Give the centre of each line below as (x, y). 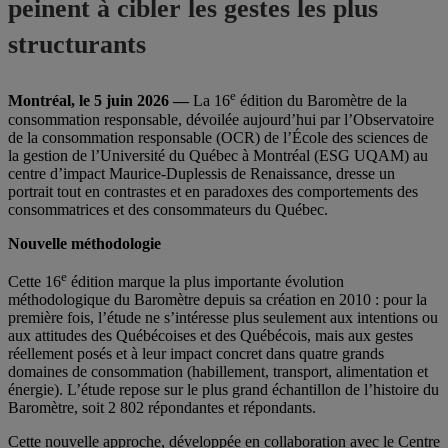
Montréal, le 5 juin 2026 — (100, 101)
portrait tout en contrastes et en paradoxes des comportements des (213, 191)
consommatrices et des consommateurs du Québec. (168, 209)
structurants (77, 45)
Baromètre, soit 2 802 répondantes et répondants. (162, 407)
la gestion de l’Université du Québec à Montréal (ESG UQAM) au (218, 155)
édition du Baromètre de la (321, 101)
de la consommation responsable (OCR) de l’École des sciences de (218, 137)
